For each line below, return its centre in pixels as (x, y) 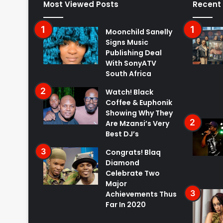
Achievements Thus (141, 194)
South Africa (128, 74)
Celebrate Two (133, 173)
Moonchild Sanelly (139, 32)
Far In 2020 (126, 205)
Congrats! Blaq (133, 153)
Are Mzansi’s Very (137, 124)
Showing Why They (139, 113)
